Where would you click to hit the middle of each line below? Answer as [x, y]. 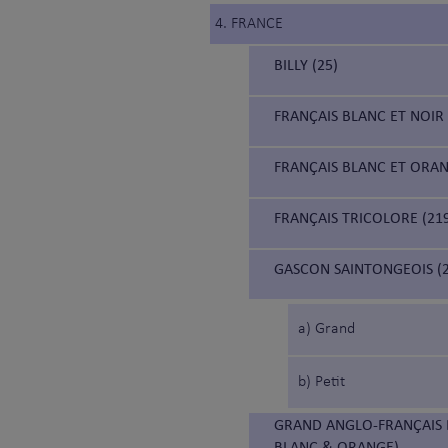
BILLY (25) [306, 65]
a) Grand [326, 329]
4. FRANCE [249, 24]
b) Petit [321, 382]
